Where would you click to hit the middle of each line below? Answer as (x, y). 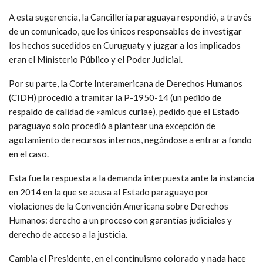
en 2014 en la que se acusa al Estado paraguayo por (109, 192)
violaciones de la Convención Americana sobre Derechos (119, 206)
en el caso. (29, 154)
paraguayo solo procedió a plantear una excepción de (112, 125)
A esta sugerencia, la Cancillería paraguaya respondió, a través (130, 17)
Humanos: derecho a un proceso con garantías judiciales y (120, 220)
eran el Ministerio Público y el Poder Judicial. (96, 59)
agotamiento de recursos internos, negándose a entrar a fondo (130, 139)
